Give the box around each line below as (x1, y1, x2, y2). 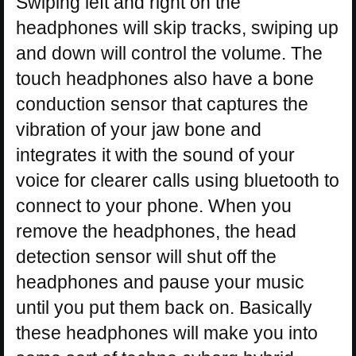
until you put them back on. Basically (16, 296, 312, 318)
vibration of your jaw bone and (16, 118, 261, 140)
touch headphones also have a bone (16, 68, 314, 89)
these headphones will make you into (16, 322, 318, 343)
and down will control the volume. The (16, 42, 323, 64)
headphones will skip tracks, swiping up (16, 17, 339, 38)
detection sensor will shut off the (16, 246, 277, 267)
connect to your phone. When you (16, 195, 292, 216)
